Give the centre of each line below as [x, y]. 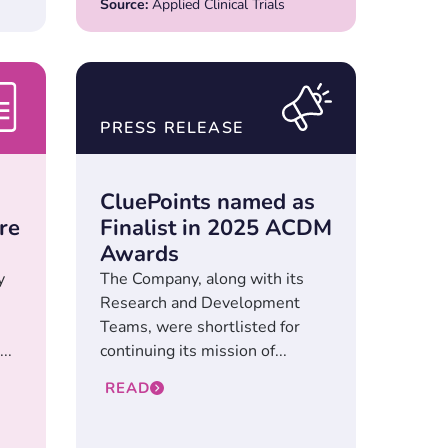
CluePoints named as [207, 202]
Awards [139, 254]
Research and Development [200, 303]
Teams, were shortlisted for [200, 327]
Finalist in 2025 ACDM [216, 228]
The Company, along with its [202, 279]
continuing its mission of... [193, 351]
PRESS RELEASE [172, 128]
